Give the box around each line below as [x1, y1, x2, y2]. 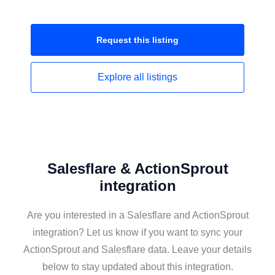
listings [147, 72, 177, 82]
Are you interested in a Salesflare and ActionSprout [26, 210, 249, 220]
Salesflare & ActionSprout [47, 160, 228, 177]
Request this [96, 35, 152, 45]
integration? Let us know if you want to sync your [33, 227, 242, 238]
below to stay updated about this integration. [42, 261, 233, 272]
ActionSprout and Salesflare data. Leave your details [23, 244, 252, 255]
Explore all [98, 72, 147, 82]
